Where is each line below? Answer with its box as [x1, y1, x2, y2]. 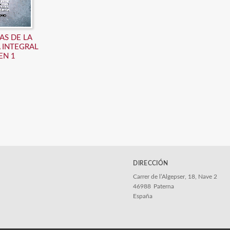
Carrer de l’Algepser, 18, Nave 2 [133, 174, 218, 180]
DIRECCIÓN [133, 160, 168, 166]
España [133, 193, 153, 199]
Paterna [154, 183, 175, 189]
